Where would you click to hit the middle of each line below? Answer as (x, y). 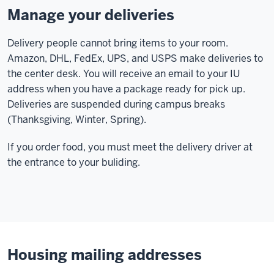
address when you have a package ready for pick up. (126, 89)
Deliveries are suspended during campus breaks (116, 104)
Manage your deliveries (91, 15)
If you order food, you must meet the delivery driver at (130, 147)
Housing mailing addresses (105, 254)
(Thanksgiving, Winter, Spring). (77, 119)
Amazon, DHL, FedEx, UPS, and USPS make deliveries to (135, 58)
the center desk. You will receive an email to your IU (124, 73)
